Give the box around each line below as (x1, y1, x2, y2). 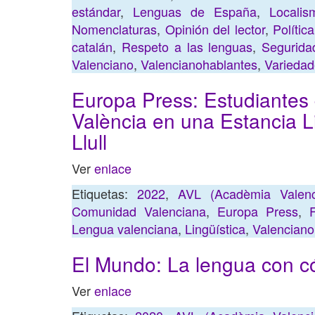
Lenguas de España (132, 2, 257, 20)
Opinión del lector (165, 20, 265, 38)
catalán (72, 37, 112, 56)
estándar (72, 2, 120, 20)
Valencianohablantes (141, 55, 257, 73)
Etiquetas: (72, 184, 138, 202)
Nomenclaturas (72, 20, 157, 38)
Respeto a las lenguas (121, 37, 253, 56)
